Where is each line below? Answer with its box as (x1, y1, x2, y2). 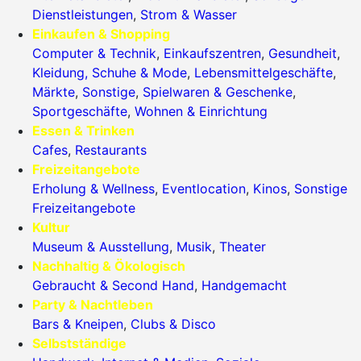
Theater (219, 239, 266, 255)
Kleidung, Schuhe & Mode (32, 64, 187, 81)
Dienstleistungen (32, 6, 133, 23)
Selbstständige (32, 335, 127, 352)
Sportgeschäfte (32, 103, 127, 120)
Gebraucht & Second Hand (32, 277, 194, 294)
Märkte (32, 84, 75, 101)
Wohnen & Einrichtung (135, 103, 268, 120)
